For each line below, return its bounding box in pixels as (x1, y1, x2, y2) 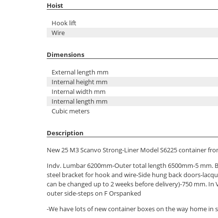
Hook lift (52, 18, 76, 27)
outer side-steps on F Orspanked (47, 189, 141, 198)
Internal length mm (52, 97, 108, 106)
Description (47, 128, 84, 138)
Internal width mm (52, 87, 106, 96)
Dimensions (47, 50, 84, 59)
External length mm (52, 68, 109, 76)
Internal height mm (52, 77, 108, 86)
